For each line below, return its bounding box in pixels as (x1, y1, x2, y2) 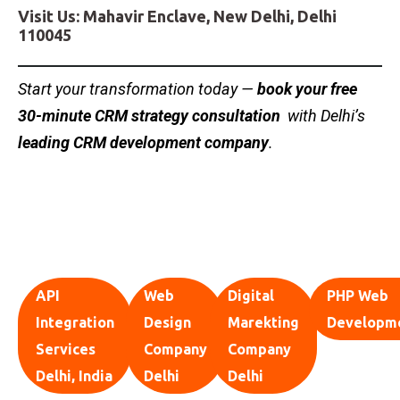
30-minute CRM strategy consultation (18, 106, 280, 125)
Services (36, 341, 96, 357)
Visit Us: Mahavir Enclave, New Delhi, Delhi (18, 7, 337, 25)
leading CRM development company (18, 133, 269, 152)
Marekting (227, 314, 299, 330)
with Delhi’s (280, 106, 365, 125)
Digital (227, 287, 274, 304)
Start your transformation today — (18, 79, 254, 98)
